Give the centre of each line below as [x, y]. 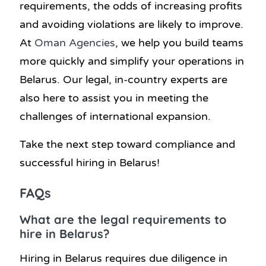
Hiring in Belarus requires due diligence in [123, 258]
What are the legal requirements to [123, 220]
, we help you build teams [179, 43]
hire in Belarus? [65, 234]
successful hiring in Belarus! [90, 163]
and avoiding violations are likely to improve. [132, 25]
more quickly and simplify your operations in [132, 61]
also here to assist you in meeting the [114, 98]
